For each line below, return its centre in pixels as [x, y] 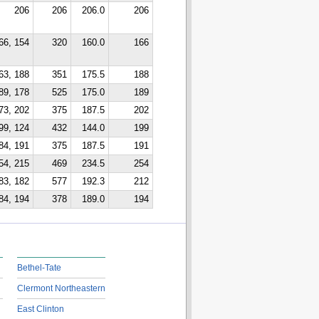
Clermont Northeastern [61, 288]
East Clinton [40, 309]
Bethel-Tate [39, 268]
